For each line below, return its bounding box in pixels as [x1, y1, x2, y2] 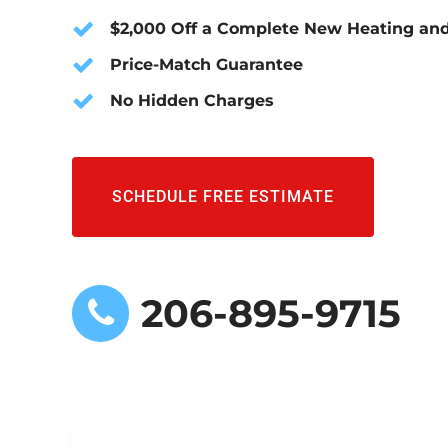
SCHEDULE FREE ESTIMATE [112, 187, 334, 207]
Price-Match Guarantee [110, 55, 304, 75]
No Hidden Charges [110, 91, 275, 111]
